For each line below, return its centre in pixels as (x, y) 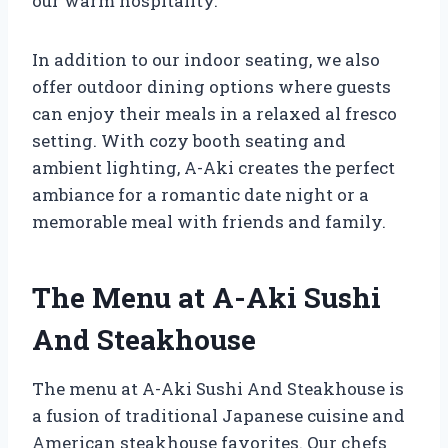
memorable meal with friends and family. (209, 221)
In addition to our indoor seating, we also (206, 59)
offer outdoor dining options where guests (211, 86)
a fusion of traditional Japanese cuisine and (218, 415)
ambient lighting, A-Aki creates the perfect (213, 167)
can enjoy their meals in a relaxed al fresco (214, 113)
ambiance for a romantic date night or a (200, 194)
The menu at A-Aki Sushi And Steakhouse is (218, 388)
